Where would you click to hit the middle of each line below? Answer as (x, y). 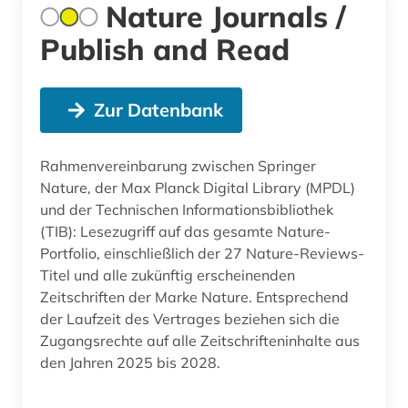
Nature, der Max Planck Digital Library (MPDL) (198, 187)
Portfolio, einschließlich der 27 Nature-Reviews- (202, 253)
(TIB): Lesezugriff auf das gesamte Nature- (185, 231)
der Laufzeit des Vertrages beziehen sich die (190, 318)
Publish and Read (165, 49)
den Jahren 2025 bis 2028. (130, 362)
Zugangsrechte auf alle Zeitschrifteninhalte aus (200, 340)
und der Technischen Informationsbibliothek (187, 209)
